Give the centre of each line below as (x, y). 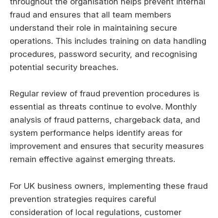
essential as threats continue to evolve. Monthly (103, 107)
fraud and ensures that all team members (91, 15)
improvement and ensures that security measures (107, 146)
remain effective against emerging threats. (92, 159)
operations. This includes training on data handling (108, 41)
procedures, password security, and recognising (103, 54)
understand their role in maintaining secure (93, 28)
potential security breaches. (64, 67)
